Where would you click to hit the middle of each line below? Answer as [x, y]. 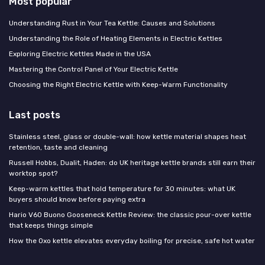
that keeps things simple [51, 225]
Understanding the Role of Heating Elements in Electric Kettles [116, 38]
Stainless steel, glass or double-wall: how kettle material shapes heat [127, 136]
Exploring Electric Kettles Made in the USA [80, 54]
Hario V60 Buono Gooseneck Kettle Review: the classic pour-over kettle [130, 214]
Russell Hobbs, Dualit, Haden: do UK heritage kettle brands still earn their [132, 162]
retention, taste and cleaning [58, 147]
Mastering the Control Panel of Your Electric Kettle [93, 69]
